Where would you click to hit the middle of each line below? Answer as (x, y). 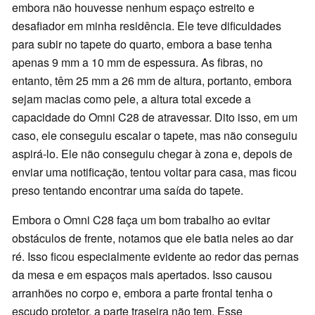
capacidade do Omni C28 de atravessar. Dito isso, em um (155, 117)
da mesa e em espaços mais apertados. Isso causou (142, 274)
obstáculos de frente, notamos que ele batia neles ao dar (153, 238)
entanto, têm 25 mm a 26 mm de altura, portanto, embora (152, 80)
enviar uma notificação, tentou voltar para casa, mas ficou (154, 172)
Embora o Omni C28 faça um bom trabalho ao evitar (141, 219)
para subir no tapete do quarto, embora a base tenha (142, 44)
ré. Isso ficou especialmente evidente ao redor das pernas (155, 256)
